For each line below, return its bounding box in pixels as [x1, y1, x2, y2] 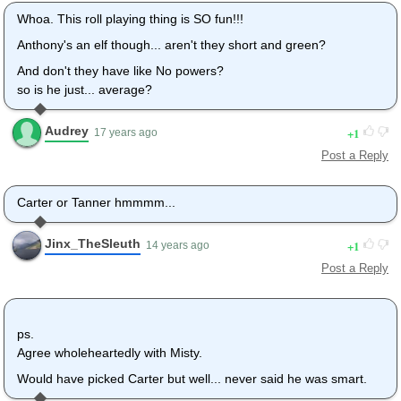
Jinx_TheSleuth [45, 236, 141, 252]
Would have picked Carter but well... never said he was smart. [17, 371, 367, 386]
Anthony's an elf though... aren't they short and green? [17, 38, 326, 53]
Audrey [45, 124, 89, 139]
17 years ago [94, 125, 158, 139]
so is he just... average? [17, 82, 152, 97]
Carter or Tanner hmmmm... [17, 194, 175, 209]
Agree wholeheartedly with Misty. [17, 345, 202, 360]
